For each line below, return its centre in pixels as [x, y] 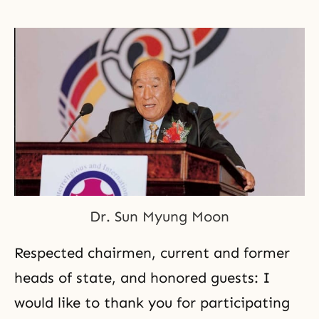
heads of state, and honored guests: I [142, 277]
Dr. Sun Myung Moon [159, 216]
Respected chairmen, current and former [152, 252]
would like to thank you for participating [152, 302]
